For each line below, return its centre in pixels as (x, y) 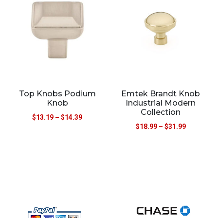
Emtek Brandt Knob (161, 94)
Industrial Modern (161, 103)
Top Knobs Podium (57, 94)
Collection (161, 112)
